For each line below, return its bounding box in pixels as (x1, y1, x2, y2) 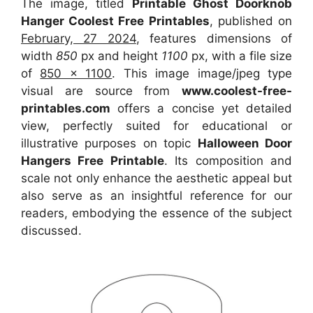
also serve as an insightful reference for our (21, 189, 292, 203)
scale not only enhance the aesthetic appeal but (21, 171, 292, 186)
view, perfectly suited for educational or (21, 119, 292, 133)
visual (21, 84, 65, 99)
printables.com (21, 101, 110, 116)
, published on (209, 14, 293, 29)
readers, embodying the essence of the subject (21, 206, 292, 221)
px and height (78, 49, 158, 64)
